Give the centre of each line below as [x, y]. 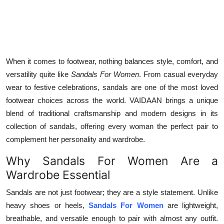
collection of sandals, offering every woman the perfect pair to [112, 126]
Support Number [39, 57]
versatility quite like [37, 74]
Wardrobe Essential [58, 174]
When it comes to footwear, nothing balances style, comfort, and [112, 61]
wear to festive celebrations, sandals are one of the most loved [112, 87]
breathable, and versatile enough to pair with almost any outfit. [112, 218]
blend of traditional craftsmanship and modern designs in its [112, 113]
